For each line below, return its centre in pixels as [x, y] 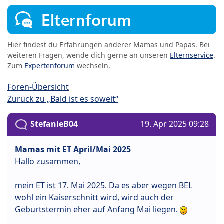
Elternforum [86, 20]
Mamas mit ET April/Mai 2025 [73, 150]
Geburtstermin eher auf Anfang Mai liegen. [97, 210]
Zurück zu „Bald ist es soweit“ [63, 99]
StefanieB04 [54, 124]
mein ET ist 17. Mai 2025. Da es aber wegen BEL [104, 186]
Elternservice [192, 55]
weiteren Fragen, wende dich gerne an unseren [89, 55]
